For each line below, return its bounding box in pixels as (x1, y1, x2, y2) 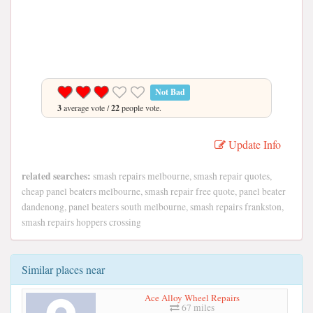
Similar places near (22, 262, 105, 277)
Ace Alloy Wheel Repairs (144, 291, 240, 304)
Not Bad (155, 86, 186, 98)
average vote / (61, 102, 111, 113)
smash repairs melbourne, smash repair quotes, (91, 170, 272, 182)
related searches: (22, 169, 91, 183)
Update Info (226, 137, 281, 152)
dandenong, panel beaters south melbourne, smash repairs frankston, (22, 201, 284, 213)
